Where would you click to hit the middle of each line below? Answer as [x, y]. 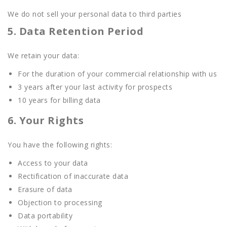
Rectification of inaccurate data [73, 176]
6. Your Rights [46, 120]
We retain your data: [43, 55]
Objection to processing [60, 202]
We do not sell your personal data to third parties [94, 14]
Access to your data [53, 163]
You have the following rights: [60, 145]
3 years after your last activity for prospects [95, 87]
